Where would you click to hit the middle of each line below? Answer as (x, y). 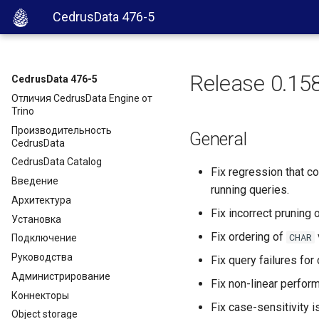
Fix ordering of (249, 237)
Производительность (62, 130)
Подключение (44, 238)
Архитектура (41, 200)
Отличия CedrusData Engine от (82, 98)
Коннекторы (40, 295)
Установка (36, 219)
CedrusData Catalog (57, 162)
